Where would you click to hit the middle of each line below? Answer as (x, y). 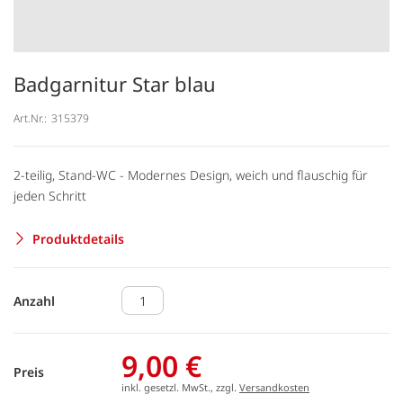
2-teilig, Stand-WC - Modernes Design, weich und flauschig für (191, 175)
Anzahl (34, 300)
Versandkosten (274, 387)
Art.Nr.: (30, 118)
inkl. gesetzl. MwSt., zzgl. (180, 387)
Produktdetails (78, 238)
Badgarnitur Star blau (115, 84)
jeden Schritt (50, 195)
